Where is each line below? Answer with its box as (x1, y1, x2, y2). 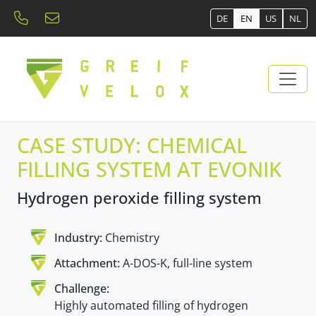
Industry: (54, 229, 102, 245)
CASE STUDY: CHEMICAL (17, 130, 247, 159)
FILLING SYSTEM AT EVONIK (17, 154, 281, 183)
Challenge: (54, 280, 109, 296)
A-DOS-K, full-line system (123, 255, 253, 271)
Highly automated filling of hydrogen (54, 297, 248, 313)
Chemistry (105, 229, 159, 245)
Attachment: (54, 255, 120, 271)
